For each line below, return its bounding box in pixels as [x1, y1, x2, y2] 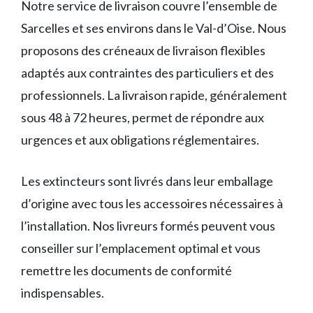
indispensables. [21, 285, 104, 301]
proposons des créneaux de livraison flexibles [21, 43, 265, 59]
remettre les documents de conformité [21, 263, 232, 279]
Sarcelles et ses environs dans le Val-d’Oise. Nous [21, 20, 286, 36]
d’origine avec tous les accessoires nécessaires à [21, 196, 283, 212]
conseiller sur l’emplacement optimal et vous [21, 240, 261, 256]
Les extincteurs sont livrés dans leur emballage [21, 173, 273, 189]
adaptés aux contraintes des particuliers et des [21, 65, 274, 81]
